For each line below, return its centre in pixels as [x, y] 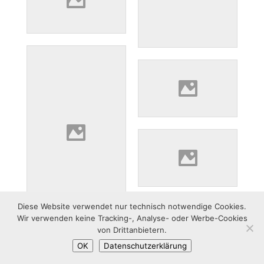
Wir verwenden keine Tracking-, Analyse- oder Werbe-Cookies [132, 218]
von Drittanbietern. [132, 230]
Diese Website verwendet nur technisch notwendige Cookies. [132, 206]
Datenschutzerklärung [145, 246]
